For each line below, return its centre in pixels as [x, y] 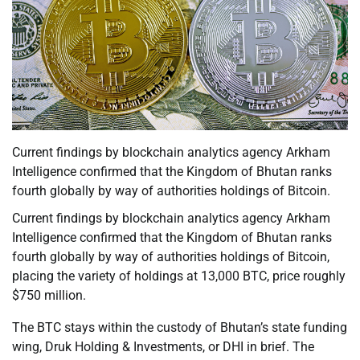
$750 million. [49, 296]
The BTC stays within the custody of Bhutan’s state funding [180, 328]
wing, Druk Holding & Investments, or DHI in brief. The [163, 347]
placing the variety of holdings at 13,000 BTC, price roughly [179, 276]
